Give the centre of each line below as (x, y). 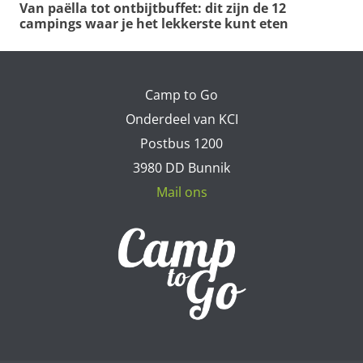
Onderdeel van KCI (181, 119)
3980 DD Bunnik (181, 167)
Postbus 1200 (181, 143)
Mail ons (181, 192)
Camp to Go (181, 94)
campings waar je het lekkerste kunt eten (154, 24)
